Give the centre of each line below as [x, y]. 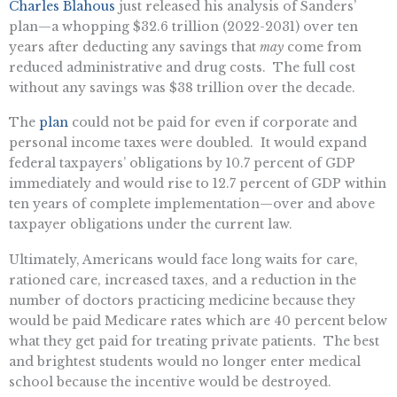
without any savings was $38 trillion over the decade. [182, 87]
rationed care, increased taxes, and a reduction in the [183, 280]
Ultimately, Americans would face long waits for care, [183, 260]
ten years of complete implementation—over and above [192, 204]
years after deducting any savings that [134, 47]
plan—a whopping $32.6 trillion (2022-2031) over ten [183, 26]
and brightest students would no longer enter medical [185, 362]
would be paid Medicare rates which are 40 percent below [198, 321]
